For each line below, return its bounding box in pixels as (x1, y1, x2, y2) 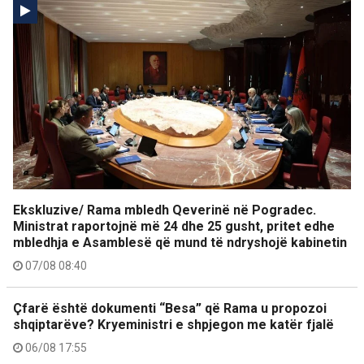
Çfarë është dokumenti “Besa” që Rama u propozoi (13, 301, 327, 316)
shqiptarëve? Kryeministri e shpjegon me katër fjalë (13, 317, 334, 332)
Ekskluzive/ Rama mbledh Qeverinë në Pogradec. (13, 202, 316, 218)
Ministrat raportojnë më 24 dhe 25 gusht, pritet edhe (13, 219, 335, 234)
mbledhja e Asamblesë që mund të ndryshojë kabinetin (13, 235, 347, 250)
